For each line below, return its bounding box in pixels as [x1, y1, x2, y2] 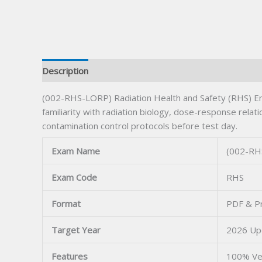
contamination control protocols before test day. [42, 120, 237, 132]
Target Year [51, 223, 101, 236]
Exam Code [51, 171, 97, 183]
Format [51, 197, 81, 209]
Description [42, 64, 88, 77]
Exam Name [51, 144, 100, 157]
